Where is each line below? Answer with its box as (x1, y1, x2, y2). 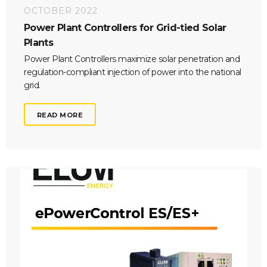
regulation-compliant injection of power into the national (24, 66, 241, 77)
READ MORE (37, 108, 83, 120)
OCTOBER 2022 (24, 5, 98, 17)
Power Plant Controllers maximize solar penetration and (24, 53, 240, 64)
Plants (24, 36, 54, 48)
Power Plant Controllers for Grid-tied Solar (24, 21, 226, 33)
